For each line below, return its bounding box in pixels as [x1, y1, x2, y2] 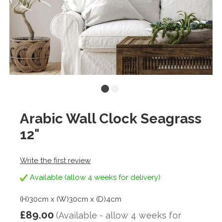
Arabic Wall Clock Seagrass [20, 111, 202, 126]
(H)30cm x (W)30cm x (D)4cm [20, 195, 121, 204]
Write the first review [20, 156, 91, 166]
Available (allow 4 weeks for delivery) [28, 173, 161, 182]
